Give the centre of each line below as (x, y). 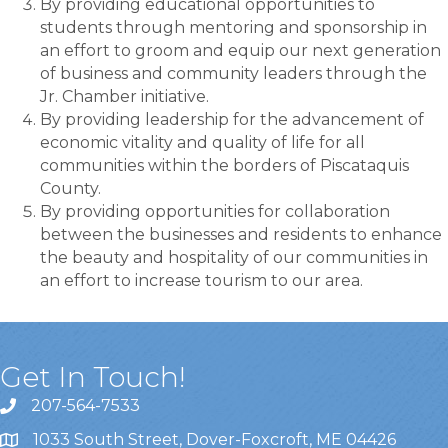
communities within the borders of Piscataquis (224, 165)
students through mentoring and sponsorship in (233, 27)
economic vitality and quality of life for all (202, 142)
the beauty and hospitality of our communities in (234, 257)
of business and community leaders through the (233, 73)
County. (70, 188)
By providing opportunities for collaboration (215, 211)
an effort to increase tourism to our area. (201, 280)
